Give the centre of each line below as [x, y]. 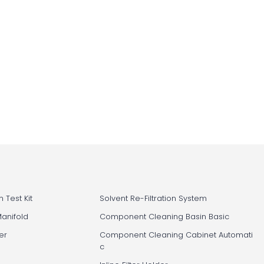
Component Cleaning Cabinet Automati [176, 235]
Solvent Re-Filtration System [153, 199]
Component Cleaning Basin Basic [164, 217]
